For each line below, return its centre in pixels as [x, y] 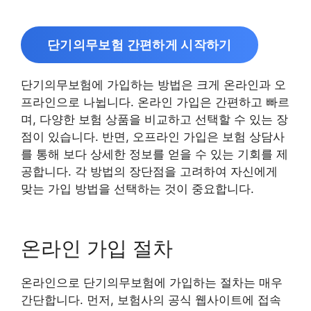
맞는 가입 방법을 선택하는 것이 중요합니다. [137, 189]
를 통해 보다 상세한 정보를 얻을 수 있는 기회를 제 [154, 154]
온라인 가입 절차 [97, 248]
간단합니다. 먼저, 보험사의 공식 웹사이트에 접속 [151, 300]
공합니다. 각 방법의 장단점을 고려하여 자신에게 [149, 171]
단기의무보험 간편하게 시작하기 [140, 45]
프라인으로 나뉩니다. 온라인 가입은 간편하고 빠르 [155, 102]
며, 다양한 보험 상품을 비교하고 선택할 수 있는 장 [154, 119]
